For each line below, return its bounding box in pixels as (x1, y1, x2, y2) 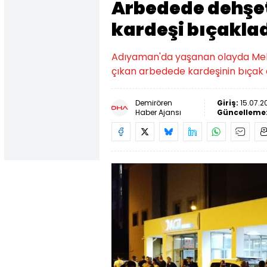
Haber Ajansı (135, 107, 181, 117)
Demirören (135, 98, 172, 108)
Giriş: (217, 98, 240, 108)
